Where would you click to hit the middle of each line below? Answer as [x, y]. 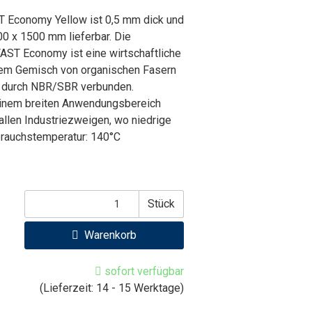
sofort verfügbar [143, 271]
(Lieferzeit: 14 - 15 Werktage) [112, 288]
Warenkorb [109, 235]
